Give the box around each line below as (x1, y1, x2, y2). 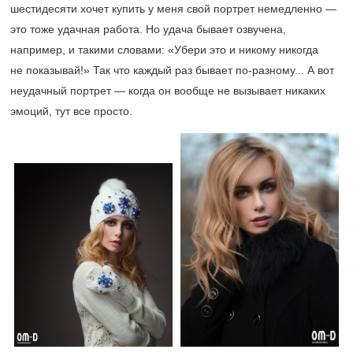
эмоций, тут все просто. (10, 105, 132, 118)
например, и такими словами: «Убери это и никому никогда (10, 43, 318, 57)
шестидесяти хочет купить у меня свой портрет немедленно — (10, 2, 336, 16)
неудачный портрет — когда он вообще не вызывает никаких (10, 84, 325, 98)
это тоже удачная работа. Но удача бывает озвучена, (10, 23, 286, 36)
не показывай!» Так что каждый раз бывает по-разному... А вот (10, 64, 334, 77)
